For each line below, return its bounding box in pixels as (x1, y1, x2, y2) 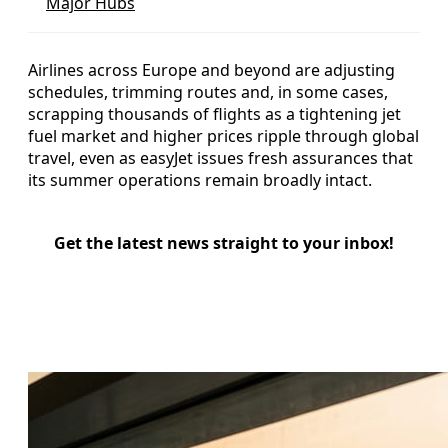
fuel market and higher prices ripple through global (28, 124, 419, 147)
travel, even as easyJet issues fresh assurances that (28, 146, 413, 169)
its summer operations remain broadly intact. (28, 168, 372, 191)
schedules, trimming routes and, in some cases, (28, 80, 388, 103)
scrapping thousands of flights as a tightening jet (28, 102, 401, 125)
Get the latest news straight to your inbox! (54, 231, 394, 254)
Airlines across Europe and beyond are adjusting (28, 58, 395, 81)
